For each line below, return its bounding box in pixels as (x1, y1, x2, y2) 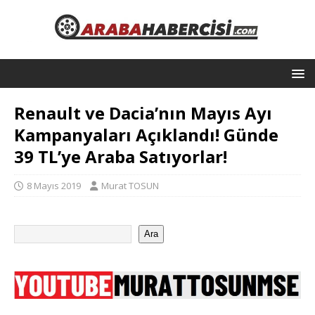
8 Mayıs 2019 (27, 179, 81, 192)
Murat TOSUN (101, 179, 159, 192)
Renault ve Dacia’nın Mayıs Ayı (14, 101, 272, 124)
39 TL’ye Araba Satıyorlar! (14, 144, 227, 168)
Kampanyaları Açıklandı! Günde (14, 122, 278, 146)
